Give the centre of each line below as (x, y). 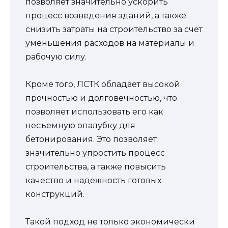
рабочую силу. (56, 57)
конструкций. (55, 194)
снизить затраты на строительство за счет (114, 29)
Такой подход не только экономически (110, 222)
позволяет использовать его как (94, 112)
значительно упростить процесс (95, 153)
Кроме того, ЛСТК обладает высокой (103, 84)
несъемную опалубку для (80, 126)
